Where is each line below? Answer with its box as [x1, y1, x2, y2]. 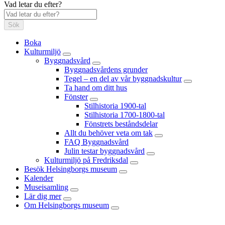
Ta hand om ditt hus [64, 83, 127, 92]
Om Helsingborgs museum [24, 201, 109, 210]
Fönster [64, 92, 88, 101]
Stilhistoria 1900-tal [84, 101, 146, 110]
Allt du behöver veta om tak [64, 129, 153, 138]
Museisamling [24, 183, 68, 192]
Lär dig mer [24, 192, 61, 201]
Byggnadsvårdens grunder [64, 65, 148, 74]
